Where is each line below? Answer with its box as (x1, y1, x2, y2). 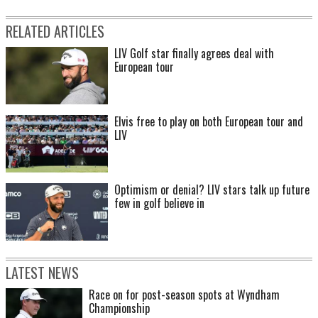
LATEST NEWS (6, 262, 79, 283)
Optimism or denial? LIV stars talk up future (114, 181, 309, 199)
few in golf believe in (114, 194, 204, 212)
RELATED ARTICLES (6, 21, 104, 43)
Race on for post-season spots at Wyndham (89, 286, 280, 303)
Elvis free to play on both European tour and (114, 113, 303, 131)
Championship (89, 300, 150, 317)
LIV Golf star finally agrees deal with (114, 45, 274, 62)
